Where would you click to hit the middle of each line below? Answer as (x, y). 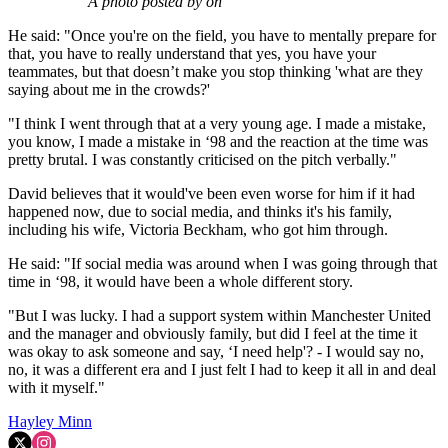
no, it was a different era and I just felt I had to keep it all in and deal (222, 370)
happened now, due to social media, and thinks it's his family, (200, 212)
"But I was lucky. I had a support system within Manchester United (219, 316)
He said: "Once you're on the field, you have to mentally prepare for (222, 36)
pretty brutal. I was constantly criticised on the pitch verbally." (202, 160)
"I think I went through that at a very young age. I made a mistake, (217, 124)
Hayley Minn (50, 422)
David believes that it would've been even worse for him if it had (211, 194)
